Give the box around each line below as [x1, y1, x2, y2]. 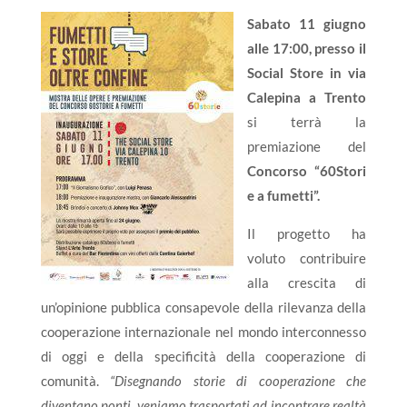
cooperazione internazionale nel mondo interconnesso [40, 323, 367, 340]
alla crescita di [246, 273, 367, 291]
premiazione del [246, 137, 367, 154]
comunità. [40, 372, 111, 389]
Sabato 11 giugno [246, 15, 367, 32]
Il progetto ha [246, 224, 367, 242]
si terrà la [246, 113, 367, 130]
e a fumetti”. [246, 186, 320, 203]
